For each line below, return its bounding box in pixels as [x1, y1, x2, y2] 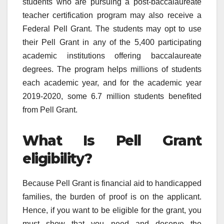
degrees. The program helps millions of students [22, 64, 201, 73]
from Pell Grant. [22, 105, 77, 114]
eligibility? [22, 149, 92, 167]
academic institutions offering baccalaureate [22, 51, 201, 60]
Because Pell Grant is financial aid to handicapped [22, 178, 201, 187]
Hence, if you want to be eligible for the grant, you [22, 205, 201, 214]
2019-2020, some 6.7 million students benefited [22, 91, 201, 100]
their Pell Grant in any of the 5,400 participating [22, 37, 201, 46]
